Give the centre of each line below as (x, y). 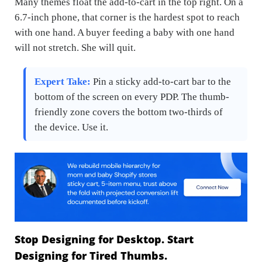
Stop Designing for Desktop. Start (104, 239)
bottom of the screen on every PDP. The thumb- (132, 96)
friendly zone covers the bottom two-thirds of (129, 112)
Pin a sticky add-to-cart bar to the (161, 81)
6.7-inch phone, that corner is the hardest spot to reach (127, 17)
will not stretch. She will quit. (75, 47)
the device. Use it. (71, 127)
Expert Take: (63, 81)
